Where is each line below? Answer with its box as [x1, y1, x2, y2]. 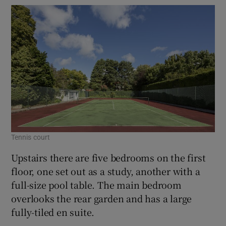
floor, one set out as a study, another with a [11, 164, 200, 178]
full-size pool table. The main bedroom [11, 178, 182, 191]
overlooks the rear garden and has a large [11, 191, 192, 205]
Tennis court [11, 133, 50, 141]
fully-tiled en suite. [11, 205, 95, 218]
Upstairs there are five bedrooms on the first [11, 150, 206, 164]
